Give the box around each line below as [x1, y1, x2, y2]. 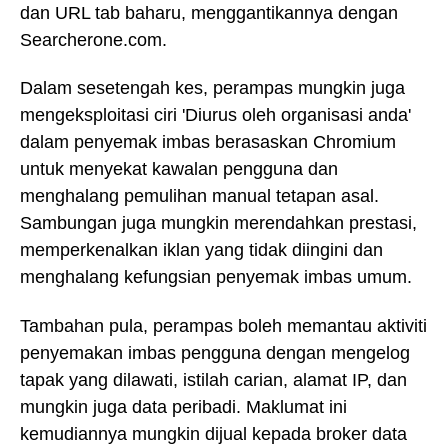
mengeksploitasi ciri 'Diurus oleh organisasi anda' [20, 105, 411, 126]
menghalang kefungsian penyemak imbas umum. [20, 267, 412, 288]
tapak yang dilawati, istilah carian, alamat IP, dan [20, 369, 407, 390]
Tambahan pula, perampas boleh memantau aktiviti [20, 315, 427, 336]
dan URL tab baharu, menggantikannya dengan [20, 2, 398, 23]
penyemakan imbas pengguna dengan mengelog [20, 342, 410, 363]
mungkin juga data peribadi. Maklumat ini [20, 396, 347, 417]
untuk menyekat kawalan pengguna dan [20, 159, 338, 180]
